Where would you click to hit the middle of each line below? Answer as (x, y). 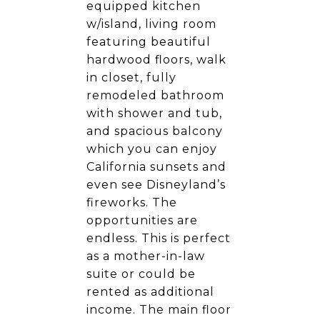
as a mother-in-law (146, 256)
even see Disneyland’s (156, 185)
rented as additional (150, 292)
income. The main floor (159, 310)
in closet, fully (131, 77)
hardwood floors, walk (156, 60)
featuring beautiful (149, 42)
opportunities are (142, 220)
